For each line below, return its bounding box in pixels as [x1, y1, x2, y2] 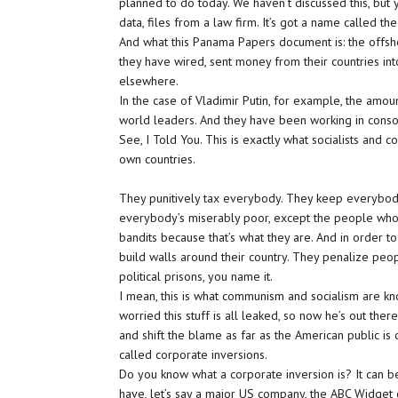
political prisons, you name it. [119, 268, 274, 284]
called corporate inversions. [119, 346, 268, 362]
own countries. [119, 151, 196, 167]
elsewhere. [119, 73, 179, 89]
